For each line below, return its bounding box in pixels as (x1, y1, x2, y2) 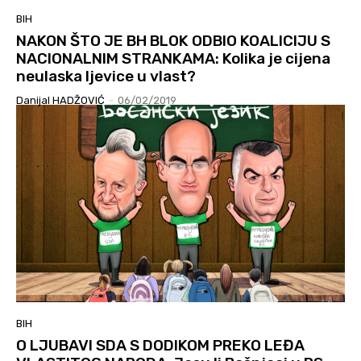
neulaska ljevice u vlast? (16, 67, 196, 86)
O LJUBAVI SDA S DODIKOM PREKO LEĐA (16, 336, 305, 355)
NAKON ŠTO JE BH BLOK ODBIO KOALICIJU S (16, 31, 330, 51)
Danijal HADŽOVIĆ (16, 94, 105, 107)
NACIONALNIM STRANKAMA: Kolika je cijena (16, 49, 330, 68)
